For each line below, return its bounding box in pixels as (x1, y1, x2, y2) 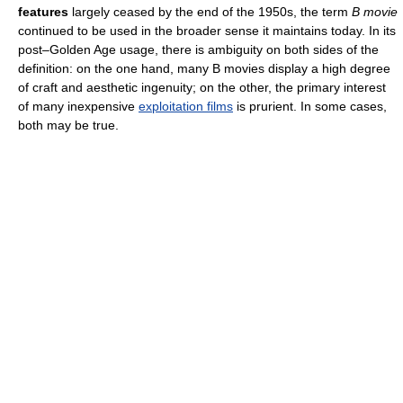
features (18, 4, 68, 20)
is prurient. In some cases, (233, 99, 387, 114)
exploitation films (139, 99, 233, 114)
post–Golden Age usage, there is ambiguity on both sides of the (18, 42, 379, 58)
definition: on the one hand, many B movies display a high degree (18, 61, 390, 76)
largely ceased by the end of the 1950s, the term (68, 4, 352, 20)
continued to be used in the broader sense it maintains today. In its (18, 23, 396, 39)
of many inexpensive (18, 99, 139, 114)
